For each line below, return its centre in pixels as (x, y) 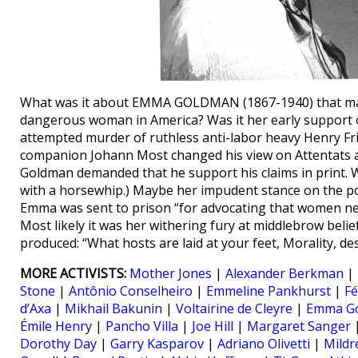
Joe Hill (213, 326)
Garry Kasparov (157, 344)
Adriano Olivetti (264, 344)
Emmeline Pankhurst (268, 291)
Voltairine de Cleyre (234, 308)
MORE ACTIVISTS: (73, 273)
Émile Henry (56, 326)
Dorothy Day (58, 344)
